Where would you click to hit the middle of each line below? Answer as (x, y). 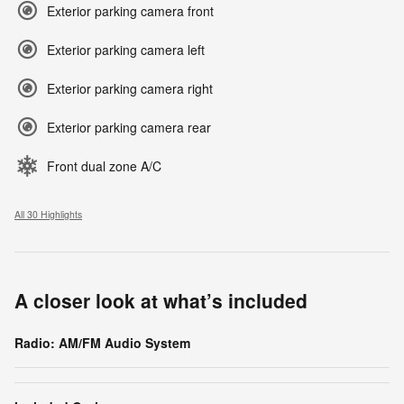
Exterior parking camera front (130, 11)
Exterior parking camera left (126, 50)
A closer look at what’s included (161, 300)
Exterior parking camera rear (129, 127)
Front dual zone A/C (104, 166)
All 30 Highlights (48, 214)
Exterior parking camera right (130, 88)
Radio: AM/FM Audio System (102, 343)
